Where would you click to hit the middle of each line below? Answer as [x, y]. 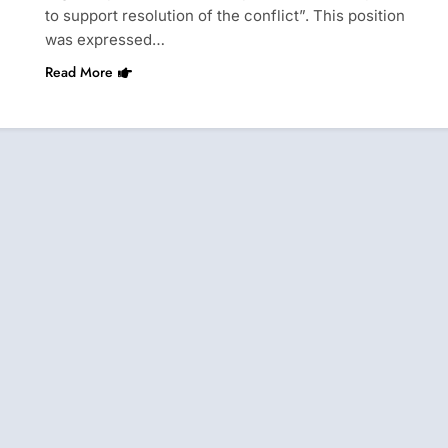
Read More [78, 71]
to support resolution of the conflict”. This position [224, 15]
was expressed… [104, 39]
